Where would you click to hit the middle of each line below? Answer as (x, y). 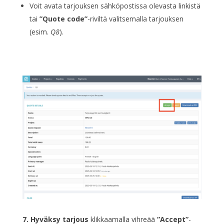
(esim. (40, 32)
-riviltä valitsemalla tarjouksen (135, 19)
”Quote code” (63, 19)
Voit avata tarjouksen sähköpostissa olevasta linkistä (115, 6)
